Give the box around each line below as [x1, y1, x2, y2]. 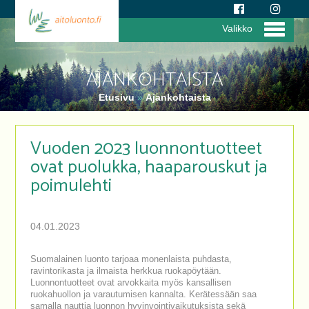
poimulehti [30, 171, 112, 201]
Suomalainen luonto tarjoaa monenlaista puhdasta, [30, 255, 232, 264]
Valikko [221, 23, 252, 34]
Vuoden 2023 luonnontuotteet [30, 134, 262, 163]
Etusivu [98, 92, 137, 103]
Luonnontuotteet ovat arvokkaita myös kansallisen [30, 278, 231, 288]
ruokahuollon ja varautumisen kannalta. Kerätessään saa [30, 290, 257, 299]
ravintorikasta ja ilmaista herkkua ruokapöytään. [30, 266, 221, 276]
